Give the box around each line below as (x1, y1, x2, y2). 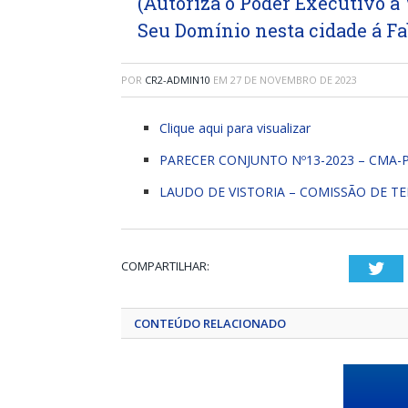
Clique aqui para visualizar (159, 119, 311, 137)
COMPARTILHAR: (121, 258, 209, 274)
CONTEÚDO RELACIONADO (134, 315, 286, 331)
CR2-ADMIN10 (145, 73, 210, 87)
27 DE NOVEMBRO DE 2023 (230, 73, 357, 87)
